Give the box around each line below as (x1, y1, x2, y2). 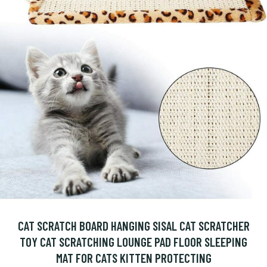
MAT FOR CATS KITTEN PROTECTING (55, 250, 212, 265)
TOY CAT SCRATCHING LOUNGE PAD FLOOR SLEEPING (20, 234, 247, 249)
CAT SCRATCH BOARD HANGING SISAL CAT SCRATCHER (17, 218, 250, 233)
